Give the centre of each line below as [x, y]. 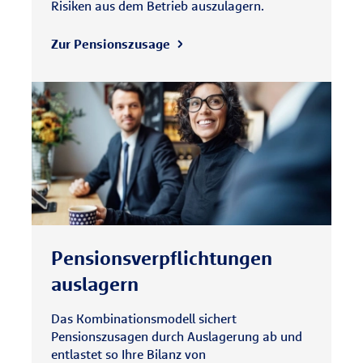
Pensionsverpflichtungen [162, 258]
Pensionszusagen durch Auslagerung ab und [177, 336]
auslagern [95, 284]
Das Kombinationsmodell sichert [144, 318]
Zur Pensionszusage [111, 44]
